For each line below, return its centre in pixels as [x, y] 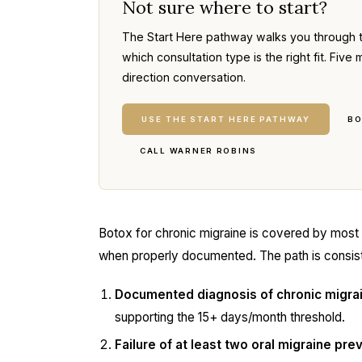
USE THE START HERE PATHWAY [226, 119]
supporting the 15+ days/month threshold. [230, 317]
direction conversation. [184, 77]
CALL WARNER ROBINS [199, 151]
